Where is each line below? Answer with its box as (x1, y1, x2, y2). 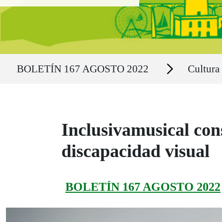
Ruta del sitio (11, 55, 49, 63)
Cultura (188, 62, 220, 75)
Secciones (156, 59, 183, 67)
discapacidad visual (61, 141, 210, 162)
